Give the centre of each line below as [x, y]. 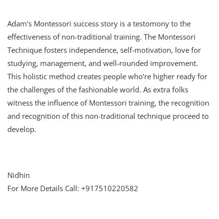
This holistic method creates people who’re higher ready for [107, 76]
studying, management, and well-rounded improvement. [103, 63]
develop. [22, 129]
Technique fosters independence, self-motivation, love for [104, 50]
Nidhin [19, 175]
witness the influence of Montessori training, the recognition [108, 102]
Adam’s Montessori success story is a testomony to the [99, 23]
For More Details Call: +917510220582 [73, 188]
